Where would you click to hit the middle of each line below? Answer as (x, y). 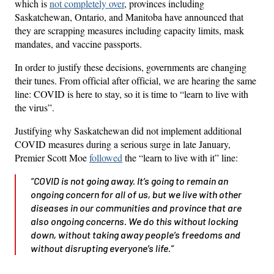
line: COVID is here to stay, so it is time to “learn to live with (131, 94)
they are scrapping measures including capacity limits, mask (129, 30)
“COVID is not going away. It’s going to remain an (129, 180)
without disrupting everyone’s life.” (102, 248)
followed (106, 157)
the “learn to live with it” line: (180, 157)
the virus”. (35, 107)
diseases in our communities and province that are (136, 207)
